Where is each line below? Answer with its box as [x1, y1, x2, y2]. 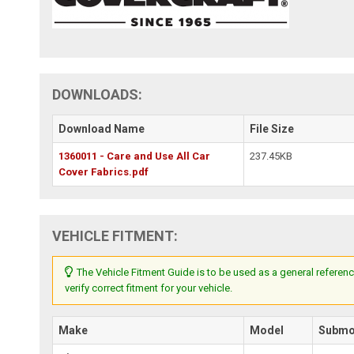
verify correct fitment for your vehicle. [65, 281, 233, 294]
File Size [250, 122, 295, 135]
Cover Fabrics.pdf [58, 165, 149, 178]
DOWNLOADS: [52, 85, 143, 103]
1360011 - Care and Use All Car [58, 149, 211, 162]
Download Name [58, 122, 145, 135]
